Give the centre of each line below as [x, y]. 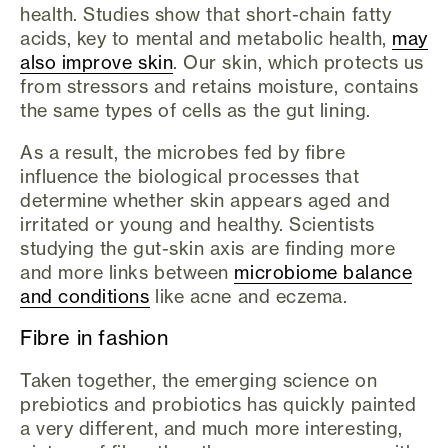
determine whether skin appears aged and [205, 200]
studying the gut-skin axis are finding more [208, 248]
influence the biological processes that [190, 176]
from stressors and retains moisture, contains [219, 86]
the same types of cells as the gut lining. [195, 110]
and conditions [85, 296]
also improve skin [97, 62]
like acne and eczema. [248, 296]
